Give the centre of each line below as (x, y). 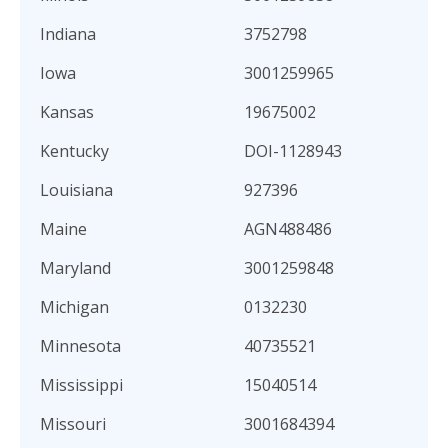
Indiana (68, 34)
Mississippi (81, 385)
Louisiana (76, 190)
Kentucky (74, 151)
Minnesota (80, 346)
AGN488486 (288, 229)
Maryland (75, 268)
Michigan (74, 307)
